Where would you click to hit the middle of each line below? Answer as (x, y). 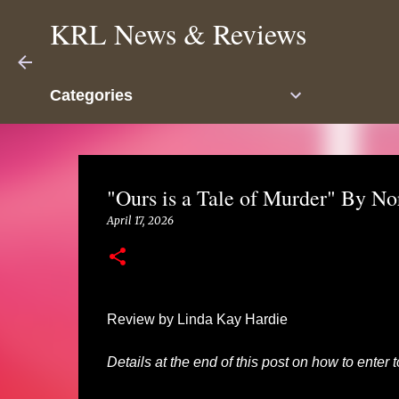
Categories (91, 95)
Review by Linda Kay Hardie (199, 319)
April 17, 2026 (140, 220)
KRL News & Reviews (178, 33)
